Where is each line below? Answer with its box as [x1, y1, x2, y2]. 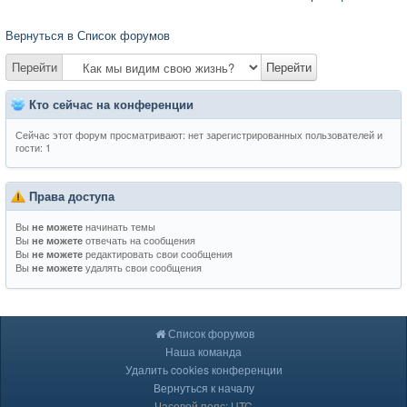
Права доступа [29, 186, 114, 204]
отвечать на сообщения [83, 232, 195, 247]
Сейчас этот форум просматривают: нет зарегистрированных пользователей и [15, 126, 382, 142]
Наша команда [165, 342, 242, 359]
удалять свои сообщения [83, 259, 202, 274]
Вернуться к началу [153, 379, 254, 395]
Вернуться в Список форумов [5, 25, 170, 44]
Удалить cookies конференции [124, 361, 283, 377]
